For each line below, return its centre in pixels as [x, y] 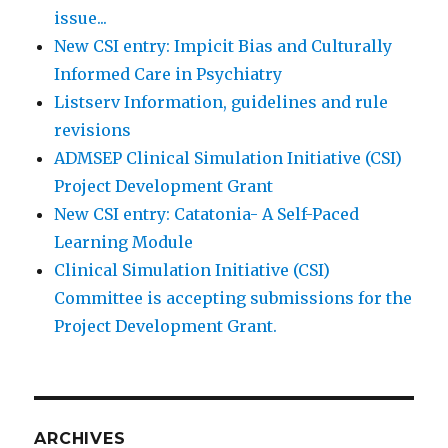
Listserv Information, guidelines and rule [221, 102]
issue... [81, 18]
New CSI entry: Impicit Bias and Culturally [223, 46]
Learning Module [124, 242]
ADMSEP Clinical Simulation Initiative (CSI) [228, 158]
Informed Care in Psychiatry [168, 74]
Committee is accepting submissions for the [233, 298]
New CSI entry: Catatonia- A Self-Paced [207, 214]
